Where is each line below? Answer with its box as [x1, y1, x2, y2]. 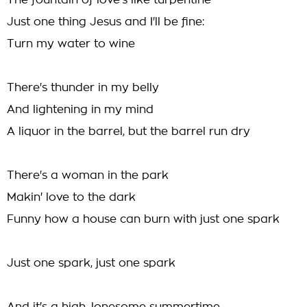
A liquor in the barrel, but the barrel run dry [7, 126, 250, 137]
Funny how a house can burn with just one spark [7, 214, 280, 225]
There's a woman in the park [7, 170, 169, 181]
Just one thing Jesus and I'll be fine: [7, 16, 205, 27]
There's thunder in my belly [7, 82, 159, 93]
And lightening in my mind [7, 104, 153, 115]
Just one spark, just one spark [7, 258, 175, 269]
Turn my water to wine [7, 38, 135, 49]
